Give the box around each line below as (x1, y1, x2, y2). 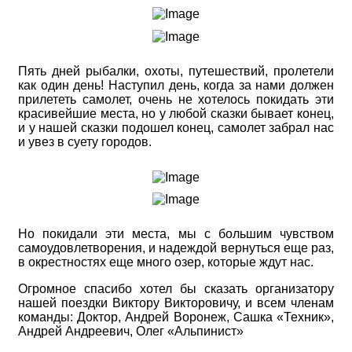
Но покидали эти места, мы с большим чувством (18, 227, 334, 241)
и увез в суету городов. (18, 134, 152, 148)
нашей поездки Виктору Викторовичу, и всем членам (18, 296, 334, 310)
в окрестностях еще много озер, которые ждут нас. (18, 255, 317, 269)
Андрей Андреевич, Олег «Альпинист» (18, 324, 244, 339)
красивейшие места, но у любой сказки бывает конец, (18, 106, 334, 120)
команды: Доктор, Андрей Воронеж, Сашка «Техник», (18, 310, 334, 324)
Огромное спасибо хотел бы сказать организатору (18, 282, 334, 296)
